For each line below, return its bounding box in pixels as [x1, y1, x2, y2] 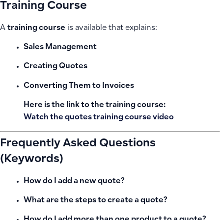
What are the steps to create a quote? [24, 196, 167, 204]
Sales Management [24, 43, 97, 51]
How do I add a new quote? [24, 177, 124, 185]
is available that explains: [65, 24, 157, 32]
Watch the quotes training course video [24, 114, 174, 122]
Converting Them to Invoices [24, 82, 134, 90]
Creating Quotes [24, 63, 87, 71]
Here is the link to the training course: [24, 102, 165, 110]
